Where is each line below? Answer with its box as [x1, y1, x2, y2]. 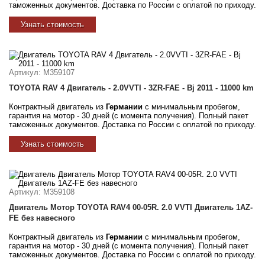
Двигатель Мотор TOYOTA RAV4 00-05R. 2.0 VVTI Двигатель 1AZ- [9, 202, 253, 212]
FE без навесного [9, 213, 75, 222]
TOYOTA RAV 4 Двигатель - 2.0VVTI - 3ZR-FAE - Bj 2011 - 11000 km [9, 83, 254, 92]
